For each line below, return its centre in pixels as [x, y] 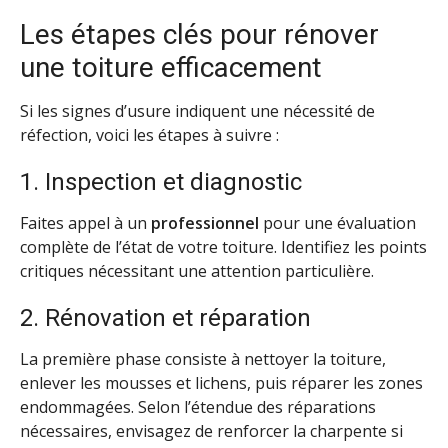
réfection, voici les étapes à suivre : [149, 135]
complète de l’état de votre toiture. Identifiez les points [223, 247]
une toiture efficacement [171, 68]
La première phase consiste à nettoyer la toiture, [203, 358]
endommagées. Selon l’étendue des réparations [198, 406]
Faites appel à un [85, 223]
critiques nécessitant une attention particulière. [197, 271]
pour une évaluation [337, 223]
